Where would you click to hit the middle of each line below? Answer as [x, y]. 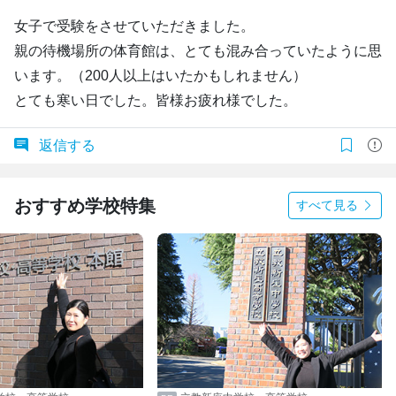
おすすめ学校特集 [85, 206]
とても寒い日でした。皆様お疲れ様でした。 [156, 100]
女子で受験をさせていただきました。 [134, 26]
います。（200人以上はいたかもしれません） [160, 76]
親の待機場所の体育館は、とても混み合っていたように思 [198, 51]
